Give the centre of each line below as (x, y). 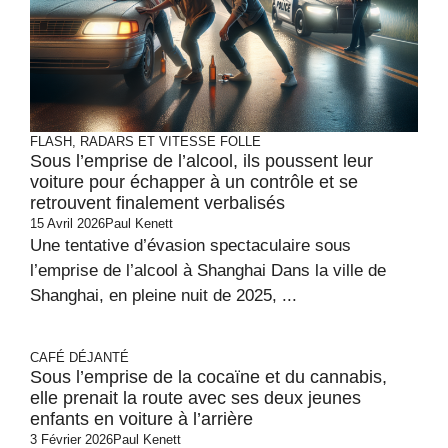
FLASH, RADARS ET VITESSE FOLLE (145, 141)
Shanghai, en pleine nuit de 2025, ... (163, 295)
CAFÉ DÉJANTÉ (79, 357)
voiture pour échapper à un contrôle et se (194, 182)
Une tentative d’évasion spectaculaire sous (190, 245)
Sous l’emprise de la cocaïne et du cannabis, (208, 377)
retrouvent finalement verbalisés (157, 203)
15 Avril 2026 (67, 223)
